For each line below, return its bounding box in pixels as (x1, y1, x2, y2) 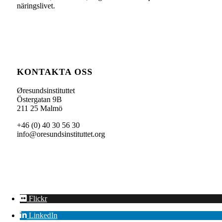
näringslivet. (16, 1, 55, 10)
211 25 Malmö (16, 104, 62, 112)
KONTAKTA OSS (16, 67, 93, 77)
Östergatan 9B (16, 95, 62, 104)
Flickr (29, 194, 47, 203)
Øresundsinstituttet (16, 86, 75, 95)
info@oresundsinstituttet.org (16, 129, 105, 138)
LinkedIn (29, 211, 57, 220)
